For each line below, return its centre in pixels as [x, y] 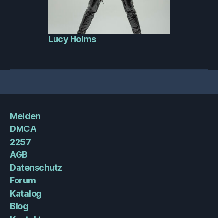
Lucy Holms [72, 39]
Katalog [26, 193]
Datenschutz [36, 167]
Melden [25, 116]
